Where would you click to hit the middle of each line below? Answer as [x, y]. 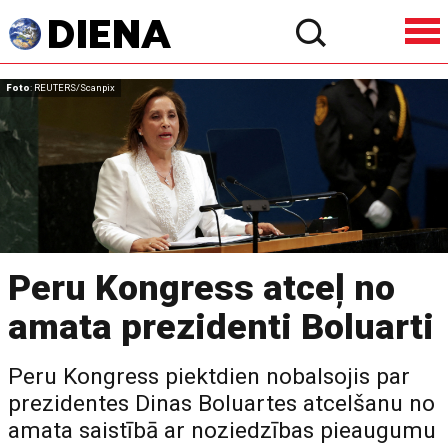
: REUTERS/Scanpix [72, 87]
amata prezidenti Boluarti [221, 326]
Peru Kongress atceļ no [202, 287]
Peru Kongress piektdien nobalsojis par [209, 376]
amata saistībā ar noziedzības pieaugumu [222, 430]
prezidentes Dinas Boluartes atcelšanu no [222, 403]
